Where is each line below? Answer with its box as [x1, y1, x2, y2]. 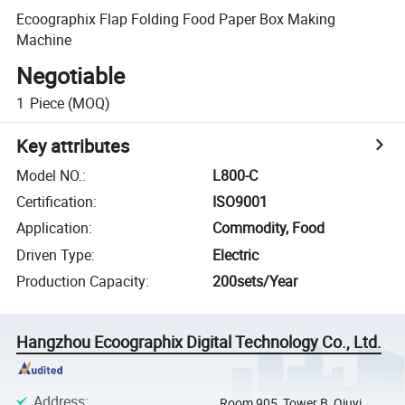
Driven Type [16, 244, 92, 265]
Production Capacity [16, 271, 146, 292]
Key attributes [16, 133, 130, 158]
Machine [16, 29, 72, 50]
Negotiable [16, 61, 126, 91]
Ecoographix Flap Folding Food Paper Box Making [16, 8, 336, 29]
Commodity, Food [212, 218, 325, 239]
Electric [212, 244, 259, 265]
